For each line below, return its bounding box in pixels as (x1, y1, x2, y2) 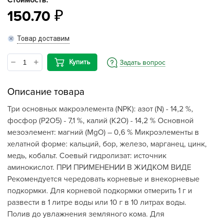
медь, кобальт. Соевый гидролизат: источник (7, 151, 166, 161)
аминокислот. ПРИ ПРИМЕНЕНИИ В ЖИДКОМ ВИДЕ (7, 163, 191, 172)
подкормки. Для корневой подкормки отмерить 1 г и (7, 186, 192, 196)
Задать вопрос (120, 58, 165, 66)
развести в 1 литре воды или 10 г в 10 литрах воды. (7, 198, 186, 207)
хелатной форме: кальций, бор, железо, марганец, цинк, (7, 139, 207, 149)
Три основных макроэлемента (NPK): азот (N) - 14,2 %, (7, 104, 193, 114)
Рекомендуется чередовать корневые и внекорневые (7, 174, 200, 184)
